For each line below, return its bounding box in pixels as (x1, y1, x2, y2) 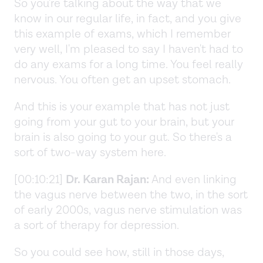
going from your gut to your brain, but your (14, 114, 234, 130)
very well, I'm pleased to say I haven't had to (14, 41, 243, 57)
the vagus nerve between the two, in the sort (14, 187, 248, 203)
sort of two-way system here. (14, 144, 166, 160)
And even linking (149, 171, 237, 187)
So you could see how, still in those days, (14, 244, 224, 260)
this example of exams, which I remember (14, 26, 231, 42)
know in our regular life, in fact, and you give (14, 11, 241, 26)
